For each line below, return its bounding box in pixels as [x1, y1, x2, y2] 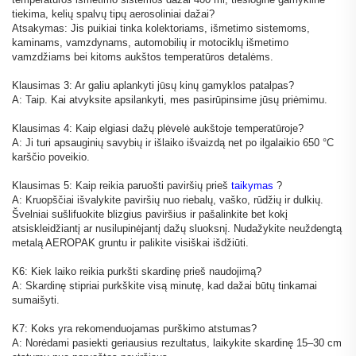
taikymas [231, 180, 277, 192]
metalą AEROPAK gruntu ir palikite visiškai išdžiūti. [12, 237, 249, 250]
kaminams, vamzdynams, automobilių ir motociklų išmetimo [12, 37, 288, 49]
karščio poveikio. [12, 151, 90, 164]
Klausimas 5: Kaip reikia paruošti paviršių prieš [12, 180, 231, 192]
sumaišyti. [12, 294, 60, 307]
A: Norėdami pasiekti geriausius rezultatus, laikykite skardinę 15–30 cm [12, 337, 342, 350]
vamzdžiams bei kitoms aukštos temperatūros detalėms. [12, 51, 273, 64]
